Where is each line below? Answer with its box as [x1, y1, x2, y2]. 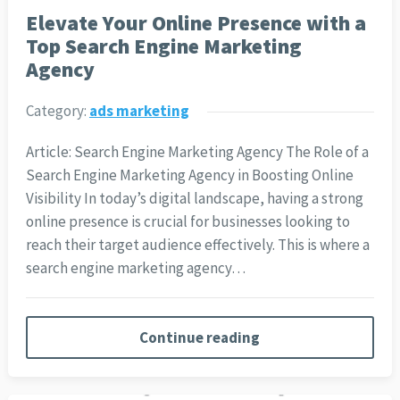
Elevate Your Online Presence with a [25, 9, 366, 36]
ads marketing [88, 100, 189, 121]
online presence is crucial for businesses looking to [25, 211, 350, 231]
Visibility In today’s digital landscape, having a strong [25, 187, 363, 208]
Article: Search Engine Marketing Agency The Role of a [25, 141, 369, 162]
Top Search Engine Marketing [25, 32, 302, 59]
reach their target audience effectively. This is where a [25, 234, 370, 254]
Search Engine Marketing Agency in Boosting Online [25, 164, 354, 185]
